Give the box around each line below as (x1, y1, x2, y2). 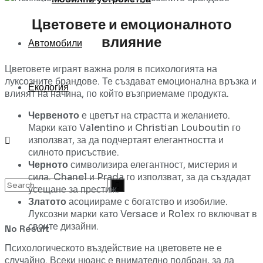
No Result (5, 222, 49, 235)
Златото (28, 195, 66, 208)
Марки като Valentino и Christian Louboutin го (28, 121, 241, 134)
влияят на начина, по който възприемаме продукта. (5, 87, 229, 100)
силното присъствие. (28, 146, 119, 159)
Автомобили (28, 37, 82, 49)
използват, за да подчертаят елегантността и (28, 133, 224, 146)
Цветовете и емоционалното (31, 15, 232, 33)
